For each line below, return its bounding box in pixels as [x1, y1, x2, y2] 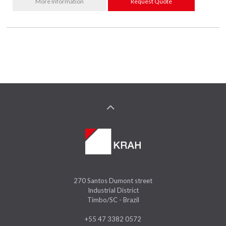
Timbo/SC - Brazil [87, 196, 139, 204]
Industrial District [87, 186, 139, 194]
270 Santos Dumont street [74, 177, 152, 185]
